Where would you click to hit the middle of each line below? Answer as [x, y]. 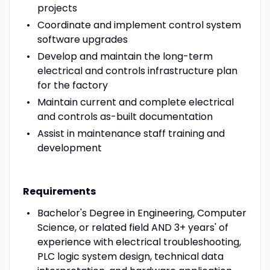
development [69, 148]
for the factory [72, 85]
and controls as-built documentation [125, 116]
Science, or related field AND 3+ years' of [133, 227]
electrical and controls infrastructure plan [137, 71]
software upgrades [82, 39]
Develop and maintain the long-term [125, 56]
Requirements [59, 191]
